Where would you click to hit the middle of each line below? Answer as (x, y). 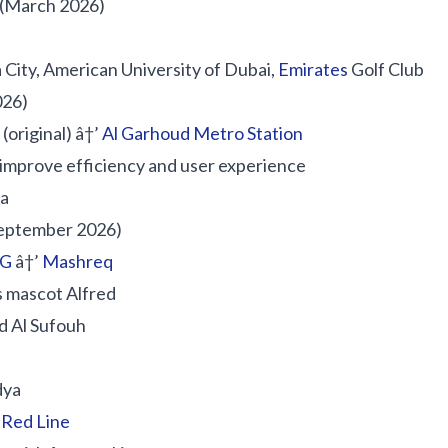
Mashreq (77, 261)
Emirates (313, 69)
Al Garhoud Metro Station (202, 133)
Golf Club (386, 69)
